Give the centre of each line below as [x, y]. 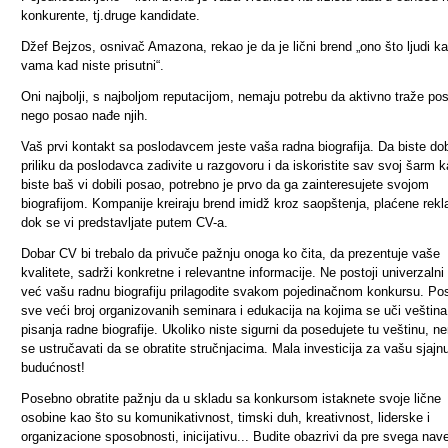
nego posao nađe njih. [84, 115]
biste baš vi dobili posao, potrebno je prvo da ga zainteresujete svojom [225, 184]
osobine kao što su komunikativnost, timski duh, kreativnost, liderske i [225, 417]
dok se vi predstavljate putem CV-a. [124, 222]
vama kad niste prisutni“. [92, 65]
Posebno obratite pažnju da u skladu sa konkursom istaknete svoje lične [231, 398]
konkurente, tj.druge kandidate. [110, 15]
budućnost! [53, 367]
